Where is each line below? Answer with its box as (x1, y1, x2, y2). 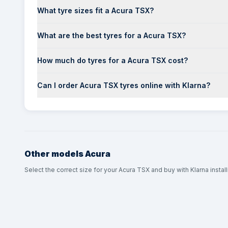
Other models (24, 149, 83, 159)
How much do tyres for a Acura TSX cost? (37, 56, 188, 65)
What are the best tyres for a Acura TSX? (37, 31, 186, 40)
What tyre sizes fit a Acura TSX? (37, 6, 154, 15)
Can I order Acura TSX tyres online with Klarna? (37, 81, 210, 90)
